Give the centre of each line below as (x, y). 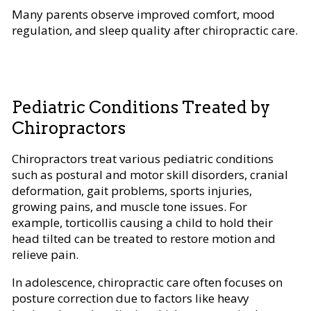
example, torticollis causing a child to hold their (142, 222)
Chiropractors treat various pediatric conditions (143, 158)
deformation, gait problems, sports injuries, (132, 190)
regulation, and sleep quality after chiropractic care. (155, 30)
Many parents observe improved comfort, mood (143, 14)
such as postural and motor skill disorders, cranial (150, 174)
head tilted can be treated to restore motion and (144, 238)
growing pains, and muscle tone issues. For (129, 206)
